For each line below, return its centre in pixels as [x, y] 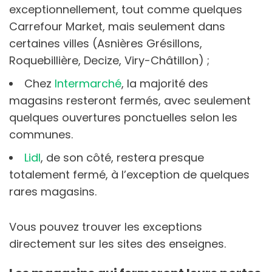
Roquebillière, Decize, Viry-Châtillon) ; [109, 60]
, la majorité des [165, 83]
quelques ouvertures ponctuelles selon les [123, 117]
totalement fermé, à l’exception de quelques [129, 174]
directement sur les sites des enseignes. [117, 243]
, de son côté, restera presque [122, 157]
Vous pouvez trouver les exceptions [106, 226]
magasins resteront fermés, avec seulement [130, 100]
